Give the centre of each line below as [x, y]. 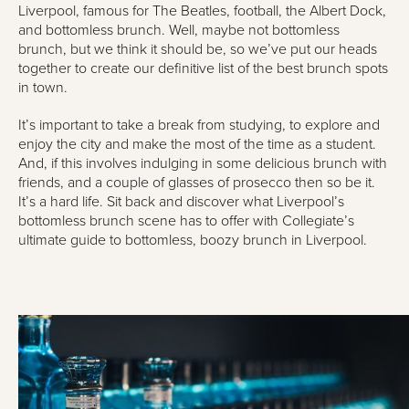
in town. [43, 88]
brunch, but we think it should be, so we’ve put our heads [198, 49]
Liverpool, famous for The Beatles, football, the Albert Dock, [202, 11]
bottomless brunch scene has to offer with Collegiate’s [186, 221]
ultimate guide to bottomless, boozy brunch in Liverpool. [193, 240]
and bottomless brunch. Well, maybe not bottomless [179, 30]
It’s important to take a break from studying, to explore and [199, 125]
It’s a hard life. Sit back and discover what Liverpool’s [181, 202]
